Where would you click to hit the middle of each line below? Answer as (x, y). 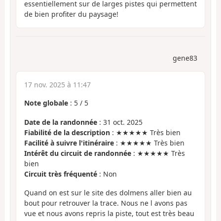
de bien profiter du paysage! (71, 14)
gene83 (185, 58)
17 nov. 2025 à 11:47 (57, 85)
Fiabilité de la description (67, 132)
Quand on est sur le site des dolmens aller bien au (108, 193)
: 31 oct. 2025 (120, 122)
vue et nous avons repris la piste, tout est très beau (109, 214)
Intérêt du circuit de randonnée (78, 153)
